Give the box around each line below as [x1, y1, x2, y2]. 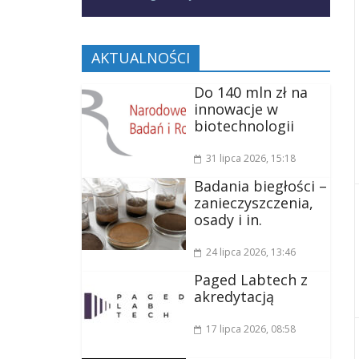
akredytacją [194, 286, 274, 306]
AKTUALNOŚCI [91, 47, 190, 67]
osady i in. [194, 209, 262, 229]
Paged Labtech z [194, 269, 308, 289]
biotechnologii [194, 115, 294, 135]
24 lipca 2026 [206, 244, 266, 259]
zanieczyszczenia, [194, 192, 313, 212]
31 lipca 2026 [206, 151, 266, 165]
